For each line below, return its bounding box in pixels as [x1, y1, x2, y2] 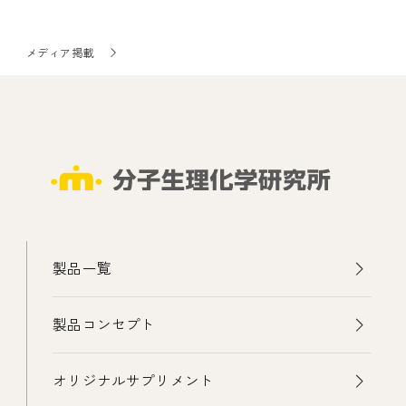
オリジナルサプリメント [53, 371, 215, 392]
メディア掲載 [25, 44, 95, 61]
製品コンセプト [53, 314, 156, 336]
